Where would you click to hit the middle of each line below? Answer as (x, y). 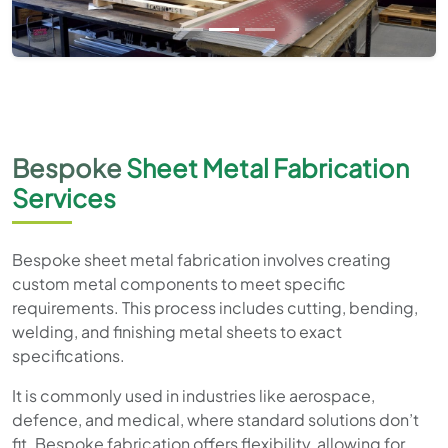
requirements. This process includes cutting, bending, (215, 307)
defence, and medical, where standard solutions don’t (215, 419)
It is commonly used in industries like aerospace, (193, 395)
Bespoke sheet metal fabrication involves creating (201, 259)
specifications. (68, 355)
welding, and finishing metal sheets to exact (177, 331)
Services (64, 197)
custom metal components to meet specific (179, 283)
